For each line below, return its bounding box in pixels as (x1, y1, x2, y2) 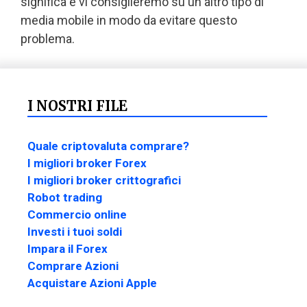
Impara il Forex (27, 242, 108, 256)
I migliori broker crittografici (27, 173, 181, 188)
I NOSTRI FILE (27, 97, 127, 114)
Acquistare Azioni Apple (27, 276, 157, 291)
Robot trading (27, 191, 102, 205)
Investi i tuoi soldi (27, 225, 122, 239)
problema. (21, 31, 75, 46)
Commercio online (27, 208, 127, 222)
